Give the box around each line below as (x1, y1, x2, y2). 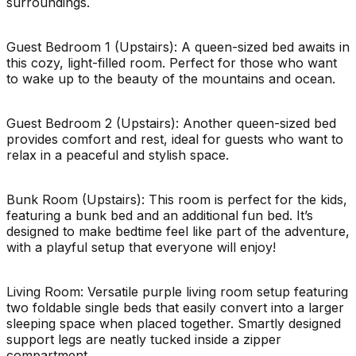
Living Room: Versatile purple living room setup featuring (6, 283, 348, 300)
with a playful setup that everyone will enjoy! (6, 238, 276, 255)
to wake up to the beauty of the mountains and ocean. (6, 70, 335, 87)
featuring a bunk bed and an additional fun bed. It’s (6, 207, 313, 223)
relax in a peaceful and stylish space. (6, 146, 229, 163)
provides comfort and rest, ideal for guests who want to (6, 130, 343, 147)
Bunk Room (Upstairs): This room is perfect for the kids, (6, 191, 347, 207)
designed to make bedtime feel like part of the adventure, (6, 222, 350, 239)
